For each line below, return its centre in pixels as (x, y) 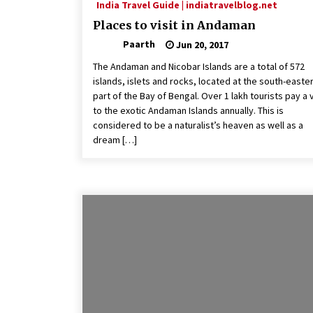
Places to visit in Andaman (174, 25)
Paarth (139, 44)
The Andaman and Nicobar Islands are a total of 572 (199, 67)
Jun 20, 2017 (201, 44)
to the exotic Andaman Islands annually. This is (188, 111)
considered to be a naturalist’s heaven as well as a (198, 125)
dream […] (115, 140)
